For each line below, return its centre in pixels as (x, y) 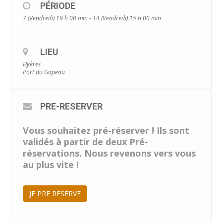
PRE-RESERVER (71, 106)
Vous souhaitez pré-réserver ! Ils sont (106, 130)
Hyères (32, 64)
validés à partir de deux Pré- (85, 141)
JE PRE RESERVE (55, 193)
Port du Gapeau (44, 72)
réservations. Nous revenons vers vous (109, 153)
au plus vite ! (51, 164)
